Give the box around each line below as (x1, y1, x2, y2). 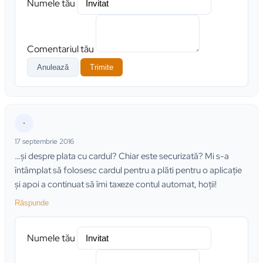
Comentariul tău (27, 43, 94, 56)
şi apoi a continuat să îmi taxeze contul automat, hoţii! (15, 178, 217, 191)
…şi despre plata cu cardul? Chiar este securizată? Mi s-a (15, 150, 229, 163)
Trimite (90, 63, 113, 72)
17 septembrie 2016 (15, 137, 74, 147)
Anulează (37, 63, 69, 72)
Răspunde (15, 198, 49, 207)
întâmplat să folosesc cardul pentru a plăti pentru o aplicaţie (15, 164, 242, 177)
